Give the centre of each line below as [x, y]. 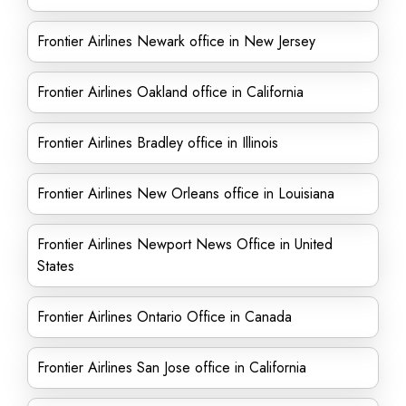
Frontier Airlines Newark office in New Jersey [176, 41]
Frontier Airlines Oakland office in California [170, 92]
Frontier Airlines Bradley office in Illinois [158, 143]
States [56, 266]
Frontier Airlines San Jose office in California [172, 367]
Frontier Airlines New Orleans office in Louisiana [186, 193]
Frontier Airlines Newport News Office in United [185, 244]
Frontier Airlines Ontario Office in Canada [164, 317]
